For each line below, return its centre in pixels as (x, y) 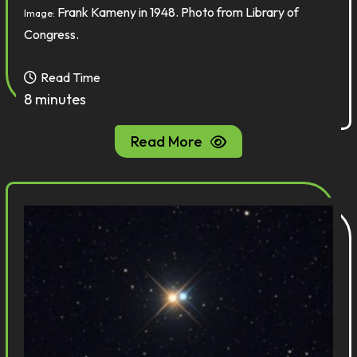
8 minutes (55, 99)
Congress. (52, 34)
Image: (41, 13)
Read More (167, 141)
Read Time (71, 77)
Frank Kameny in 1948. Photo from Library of (178, 12)
